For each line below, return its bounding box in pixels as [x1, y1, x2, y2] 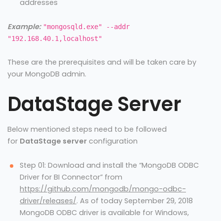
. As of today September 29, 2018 [76, 195, 193, 206]
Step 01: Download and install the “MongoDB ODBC [20, 160, 199, 170]
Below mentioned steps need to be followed [7, 124, 167, 134]
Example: [7, 21, 41, 32]
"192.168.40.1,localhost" [7, 34, 102, 42]
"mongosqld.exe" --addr [43, 22, 130, 31]
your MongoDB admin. [7, 69, 86, 79]
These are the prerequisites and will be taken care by [7, 57, 196, 68]
